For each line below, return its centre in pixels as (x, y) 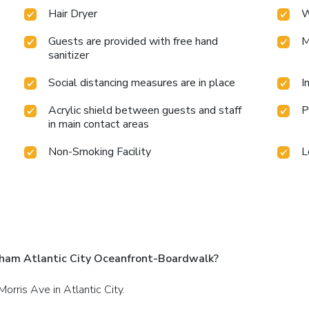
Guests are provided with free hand (133, 41)
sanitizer (69, 55)
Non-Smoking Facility (100, 151)
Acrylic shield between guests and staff (145, 110)
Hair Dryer (73, 13)
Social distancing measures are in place (142, 82)
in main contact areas (99, 124)
